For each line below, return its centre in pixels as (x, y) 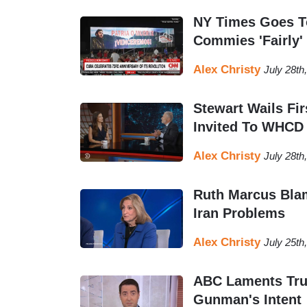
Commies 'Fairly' (248, 41)
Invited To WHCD (248, 127)
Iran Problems (239, 213)
